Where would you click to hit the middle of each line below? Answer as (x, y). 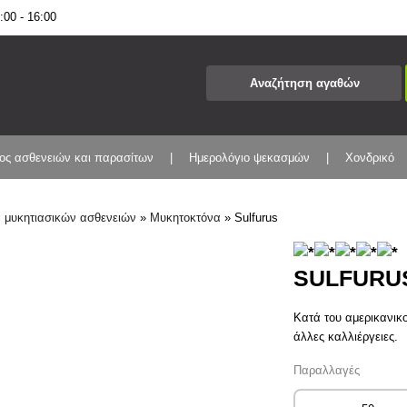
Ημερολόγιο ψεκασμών (250, 158)
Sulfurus (257, 218)
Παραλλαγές (327, 370)
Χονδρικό (370, 158)
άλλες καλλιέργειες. (346, 337)
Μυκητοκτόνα (186, 218)
